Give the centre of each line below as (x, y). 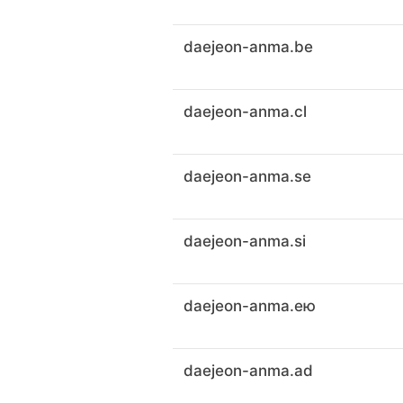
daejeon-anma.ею (250, 306)
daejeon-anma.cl (245, 112)
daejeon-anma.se (247, 176)
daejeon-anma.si (245, 241)
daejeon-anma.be (248, 47)
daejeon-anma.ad (248, 371)
